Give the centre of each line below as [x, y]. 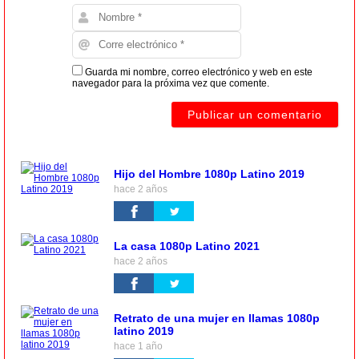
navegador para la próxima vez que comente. [171, 84]
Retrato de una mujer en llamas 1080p [217, 319]
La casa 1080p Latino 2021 [187, 246]
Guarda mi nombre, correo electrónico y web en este [199, 73]
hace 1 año [138, 347]
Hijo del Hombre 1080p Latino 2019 [209, 174]
